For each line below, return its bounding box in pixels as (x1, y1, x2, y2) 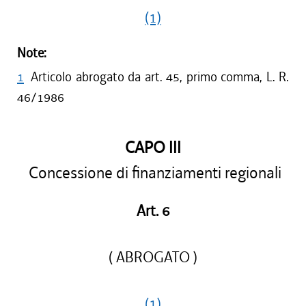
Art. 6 (136, 201, 170, 221)
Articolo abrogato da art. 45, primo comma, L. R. (31, 68, 289, 85)
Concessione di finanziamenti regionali (25, 163, 281, 184)
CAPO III (125, 137, 181, 158)
